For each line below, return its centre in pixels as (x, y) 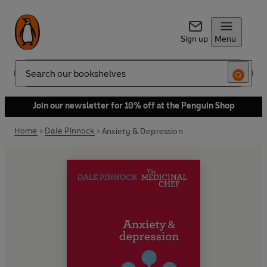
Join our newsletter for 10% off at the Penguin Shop (133, 106)
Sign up (194, 39)
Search (27, 78)
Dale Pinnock (69, 131)
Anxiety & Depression (142, 131)
